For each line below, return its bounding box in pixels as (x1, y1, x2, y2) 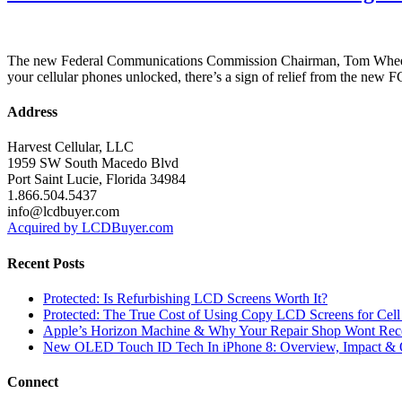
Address (7, 104, 57, 120)
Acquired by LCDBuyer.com (7, 220, 173, 236)
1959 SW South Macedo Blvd (7, 155, 179, 171)
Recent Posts (7, 255, 84, 271)
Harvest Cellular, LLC (7, 139, 134, 155)
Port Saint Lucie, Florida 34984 (7, 171, 186, 188)
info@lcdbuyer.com (7, 204, 119, 220)
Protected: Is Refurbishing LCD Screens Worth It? (43, 290, 328, 306)
